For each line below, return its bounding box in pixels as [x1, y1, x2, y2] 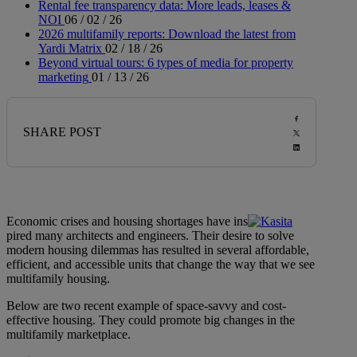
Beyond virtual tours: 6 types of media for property [38, 56, 293, 70]
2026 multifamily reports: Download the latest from [38, 27, 296, 41]
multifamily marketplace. [6, 328, 131, 342]
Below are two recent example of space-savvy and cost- [6, 299, 286, 313]
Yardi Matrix [38, 41, 102, 56]
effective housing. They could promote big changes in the [6, 313, 295, 328]
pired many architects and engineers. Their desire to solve [6, 229, 294, 243]
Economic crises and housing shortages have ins [6, 214, 248, 229]
